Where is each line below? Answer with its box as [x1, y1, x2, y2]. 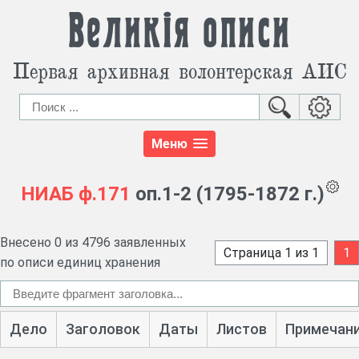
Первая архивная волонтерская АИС [13, 56, 346, 84]
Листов [216, 321, 267, 338]
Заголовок [65, 321, 140, 338]
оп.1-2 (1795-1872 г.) [130, 183, 325, 206]
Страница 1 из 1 [224, 244, 319, 260]
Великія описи [67, 12, 292, 52]
